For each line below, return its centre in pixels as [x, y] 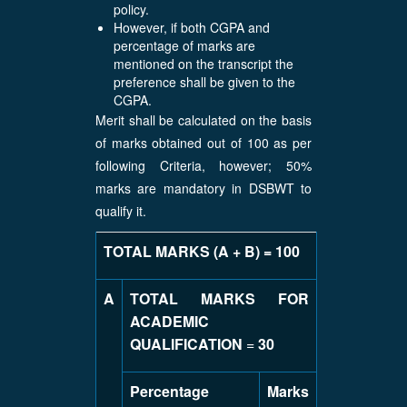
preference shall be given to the [204, 82]
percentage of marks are [184, 45]
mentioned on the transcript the [203, 64]
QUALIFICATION [188, 344]
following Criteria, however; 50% [203, 165]
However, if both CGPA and [192, 27]
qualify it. [121, 211]
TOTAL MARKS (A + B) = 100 [202, 251]
